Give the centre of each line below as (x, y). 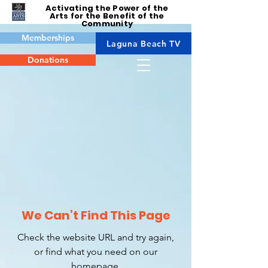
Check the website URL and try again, (96, 237)
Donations (48, 60)
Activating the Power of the (107, 8)
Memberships (48, 38)
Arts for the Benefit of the (107, 16)
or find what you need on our (96, 252)
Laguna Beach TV (144, 43)
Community (107, 24)
